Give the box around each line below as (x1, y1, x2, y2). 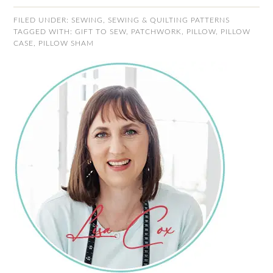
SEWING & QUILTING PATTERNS (108, 16, 230, 24)
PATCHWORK (131, 28, 182, 35)
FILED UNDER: (13, 16, 72, 24)
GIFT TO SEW (75, 28, 127, 35)
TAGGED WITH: (13, 28, 76, 35)
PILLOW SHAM (38, 40, 94, 47)
